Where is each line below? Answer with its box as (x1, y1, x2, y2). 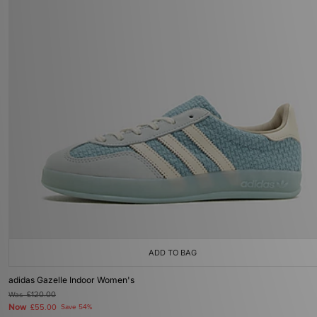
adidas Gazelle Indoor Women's (8, 275, 134, 285)
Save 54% (61, 303, 92, 311)
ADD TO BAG (149, 248, 197, 258)
